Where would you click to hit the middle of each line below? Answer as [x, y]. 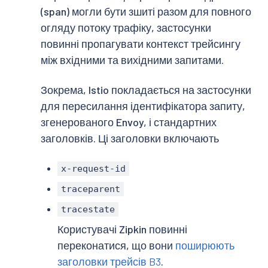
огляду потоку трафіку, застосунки [126, 28]
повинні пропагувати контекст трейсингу [141, 44]
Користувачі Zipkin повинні [122, 229]
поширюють [205, 245]
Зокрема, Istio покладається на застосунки [146, 89]
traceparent [91, 189]
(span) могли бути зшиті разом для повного [146, 11]
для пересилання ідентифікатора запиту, [143, 106]
